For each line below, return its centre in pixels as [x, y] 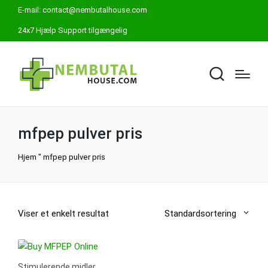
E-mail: [30, 10]
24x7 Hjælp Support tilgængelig [73, 30]
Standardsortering [201, 213]
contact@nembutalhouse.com [95, 10]
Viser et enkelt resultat [63, 213]
